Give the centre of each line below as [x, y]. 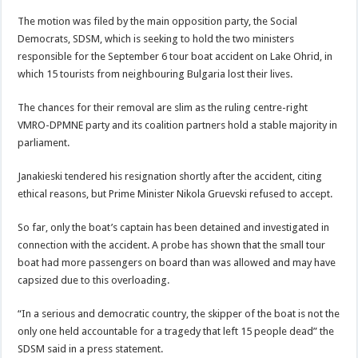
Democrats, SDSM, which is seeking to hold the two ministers [156, 39]
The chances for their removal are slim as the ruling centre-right [163, 107]
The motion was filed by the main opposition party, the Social [158, 21]
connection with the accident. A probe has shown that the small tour [172, 245]
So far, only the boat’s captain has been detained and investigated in [174, 227]
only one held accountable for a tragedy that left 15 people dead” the [176, 331]
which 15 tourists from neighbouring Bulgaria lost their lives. [155, 74]
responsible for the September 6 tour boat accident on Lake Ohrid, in [175, 56]
